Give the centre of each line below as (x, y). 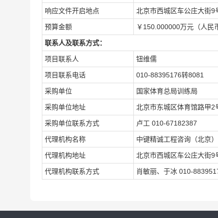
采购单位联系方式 (72, 123)
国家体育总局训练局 (167, 91)
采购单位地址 (65, 107)
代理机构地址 (65, 155)
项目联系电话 (65, 75)
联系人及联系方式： (75, 43)
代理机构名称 (65, 139)
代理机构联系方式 (72, 171)
